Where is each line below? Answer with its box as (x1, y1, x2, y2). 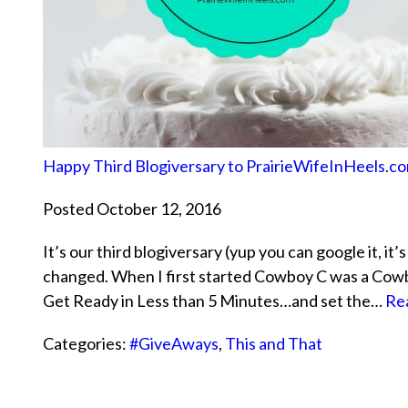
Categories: (43, 333, 129, 354)
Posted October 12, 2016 (43, 199, 221, 219)
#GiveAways (129, 333, 219, 354)
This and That (225, 333, 322, 354)
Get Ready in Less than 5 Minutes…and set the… (43, 291, 385, 311)
